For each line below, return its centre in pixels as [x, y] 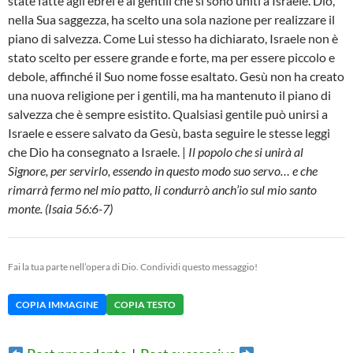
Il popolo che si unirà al [246, 152]
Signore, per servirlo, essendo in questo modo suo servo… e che [163, 171]
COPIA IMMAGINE [57, 305]
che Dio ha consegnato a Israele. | [98, 152]
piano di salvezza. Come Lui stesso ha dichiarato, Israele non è [173, 39]
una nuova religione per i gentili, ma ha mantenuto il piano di [169, 95]
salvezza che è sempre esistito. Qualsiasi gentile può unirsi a [168, 114]
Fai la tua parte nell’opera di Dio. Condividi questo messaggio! [133, 267]
